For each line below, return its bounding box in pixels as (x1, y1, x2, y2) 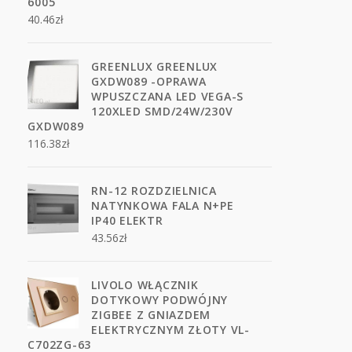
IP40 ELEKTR (91, 213, 163, 228)
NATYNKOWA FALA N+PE (91, 198, 234, 213)
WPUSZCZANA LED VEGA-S (91, 89, 244, 104)
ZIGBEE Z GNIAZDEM (91, 307, 211, 322)
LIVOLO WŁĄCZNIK (91, 277, 199, 292)
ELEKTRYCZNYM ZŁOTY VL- (91, 322, 250, 337)
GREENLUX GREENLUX (91, 59, 218, 74)
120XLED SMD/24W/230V (91, 104, 233, 119)
